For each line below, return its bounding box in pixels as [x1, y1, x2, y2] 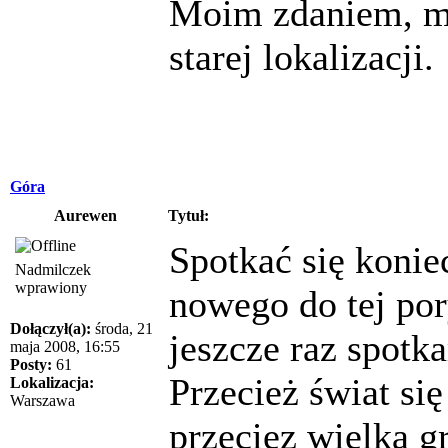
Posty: [10, 355, 52, 373]
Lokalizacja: [10, 373, 94, 391]
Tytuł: [168, 206, 209, 224]
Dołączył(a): [10, 319, 91, 337]
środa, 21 [91, 319, 153, 337]
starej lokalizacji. [169, 35, 434, 78]
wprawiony [15, 278, 87, 296]
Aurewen [53, 206, 117, 224]
